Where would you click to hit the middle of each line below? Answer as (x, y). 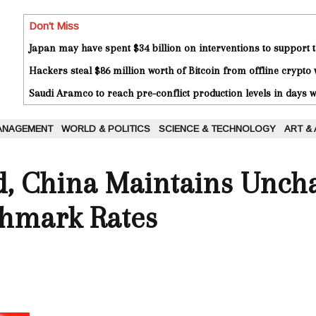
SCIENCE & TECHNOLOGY (217, 129)
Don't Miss (54, 26)
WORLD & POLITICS (106, 129)
